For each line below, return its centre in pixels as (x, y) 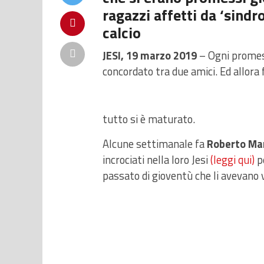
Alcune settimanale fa (155, 144)
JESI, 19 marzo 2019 (150, 56)
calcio (122, 33)
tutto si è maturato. (149, 119)
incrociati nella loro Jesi (156, 160)
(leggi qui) (232, 160)
